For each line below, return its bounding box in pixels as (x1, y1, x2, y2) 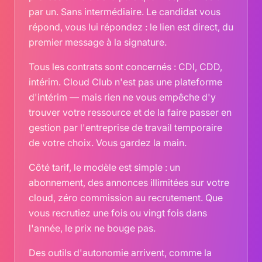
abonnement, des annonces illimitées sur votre (29, 177, 229, 188)
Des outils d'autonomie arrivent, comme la (29, 247, 212, 258)
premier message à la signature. (29, 36, 167, 48)
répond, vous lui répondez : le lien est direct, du (29, 21, 233, 33)
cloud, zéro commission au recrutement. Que (29, 192, 223, 204)
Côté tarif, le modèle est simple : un (29, 161, 180, 173)
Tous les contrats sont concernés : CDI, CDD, (29, 61, 222, 73)
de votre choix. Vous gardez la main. (29, 137, 187, 149)
